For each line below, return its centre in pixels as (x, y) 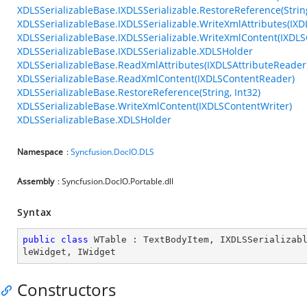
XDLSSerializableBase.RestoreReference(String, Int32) (139, 92)
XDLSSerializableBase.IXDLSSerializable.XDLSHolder (135, 51)
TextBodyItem (176, 240)
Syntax (35, 212)
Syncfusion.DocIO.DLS (112, 152)
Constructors (66, 290)
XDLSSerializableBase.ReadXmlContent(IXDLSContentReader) (156, 78)
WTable (110, 240)
